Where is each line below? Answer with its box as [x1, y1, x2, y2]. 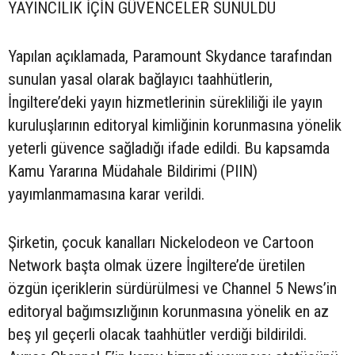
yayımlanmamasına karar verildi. [8, 184, 204, 204]
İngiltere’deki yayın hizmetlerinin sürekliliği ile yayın [8, 92, 323, 112]
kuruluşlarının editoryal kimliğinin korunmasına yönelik [8, 115, 342, 135]
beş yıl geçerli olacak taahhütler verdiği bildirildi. [8, 324, 307, 344]
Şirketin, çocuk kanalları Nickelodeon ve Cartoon [8, 232, 314, 252]
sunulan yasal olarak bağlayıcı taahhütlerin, [8, 69, 273, 89]
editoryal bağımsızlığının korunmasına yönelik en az [8, 301, 329, 321]
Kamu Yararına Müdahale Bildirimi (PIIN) [8, 161, 258, 181]
